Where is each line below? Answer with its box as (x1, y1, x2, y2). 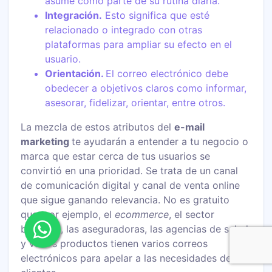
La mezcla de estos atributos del (21, 120, 175, 133)
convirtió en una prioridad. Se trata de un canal (21, 164, 239, 177)
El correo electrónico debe (106, 67, 229, 80)
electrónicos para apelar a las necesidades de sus (21, 251, 250, 264)
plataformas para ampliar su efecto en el (45, 38, 233, 50)
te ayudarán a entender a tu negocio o (72, 135, 249, 148)
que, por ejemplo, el (21, 208, 115, 220)
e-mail (174, 120, 205, 133)
